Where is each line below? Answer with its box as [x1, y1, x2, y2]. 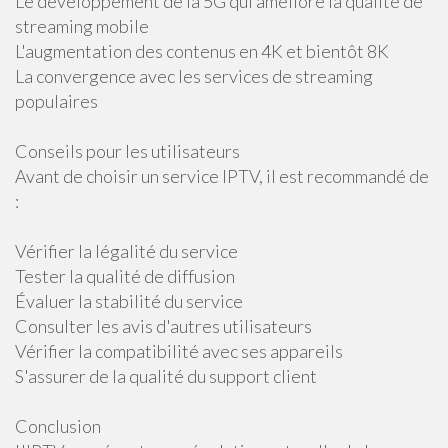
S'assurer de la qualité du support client [15, 365, 317, 387]
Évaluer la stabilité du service [15, 290, 243, 312]
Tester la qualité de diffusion [15, 265, 235, 287]
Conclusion [15, 415, 101, 437]
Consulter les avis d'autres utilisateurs [15, 315, 312, 337]
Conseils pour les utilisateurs [15, 140, 240, 162]
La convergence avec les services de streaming [15, 65, 373, 87]
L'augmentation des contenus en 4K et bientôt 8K [15, 40, 389, 62]
